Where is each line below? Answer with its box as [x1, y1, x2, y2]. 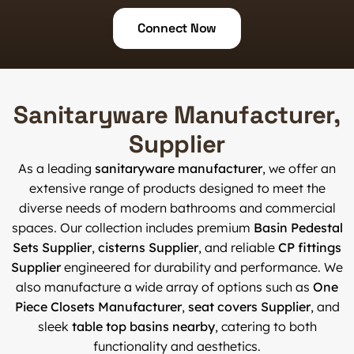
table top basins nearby [71, 318, 215, 334]
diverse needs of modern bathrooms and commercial [18, 199, 336, 216]
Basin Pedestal [253, 219, 343, 235]
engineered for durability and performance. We [61, 258, 343, 275]
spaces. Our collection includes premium [11, 219, 254, 235]
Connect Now [137, 19, 217, 36]
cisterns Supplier [98, 239, 198, 255]
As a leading [18, 160, 95, 176]
